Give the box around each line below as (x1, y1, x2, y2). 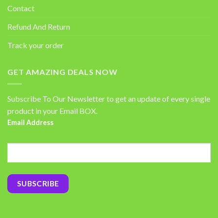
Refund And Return (7, 22, 70, 32)
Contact (7, 3, 35, 13)
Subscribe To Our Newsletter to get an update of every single (7, 93, 210, 103)
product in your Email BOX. (7, 106, 97, 115)
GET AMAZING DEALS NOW (7, 67, 118, 77)
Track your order (7, 40, 64, 50)
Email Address (7, 118, 54, 127)
